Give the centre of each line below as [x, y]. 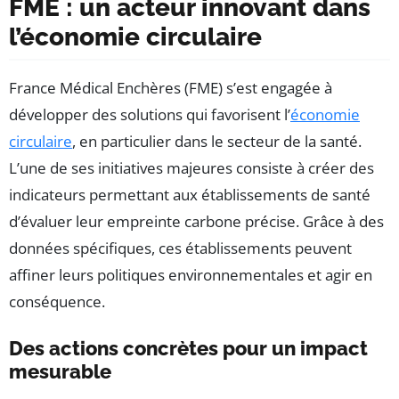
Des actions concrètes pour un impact [188, 348]
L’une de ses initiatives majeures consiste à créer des [191, 167]
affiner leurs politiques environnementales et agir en [191, 274]
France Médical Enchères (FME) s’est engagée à [171, 87]
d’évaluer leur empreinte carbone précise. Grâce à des [196, 221]
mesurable [60, 371]
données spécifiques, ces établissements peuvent [180, 248]
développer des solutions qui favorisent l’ [150, 114]
